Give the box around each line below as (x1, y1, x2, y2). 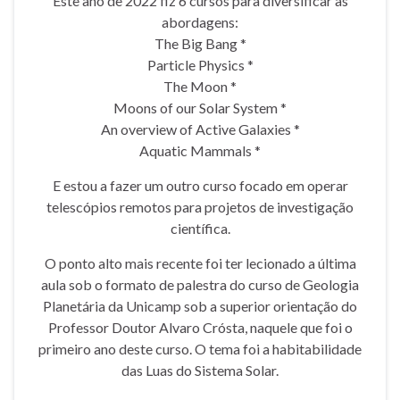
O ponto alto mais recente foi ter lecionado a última (44, 254, 356, 271)
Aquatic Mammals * (139, 141, 261, 159)
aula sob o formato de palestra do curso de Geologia (41, 275, 359, 293)
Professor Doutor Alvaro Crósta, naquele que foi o (47, 318, 353, 336)
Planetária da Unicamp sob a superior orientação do (43, 296, 357, 314)
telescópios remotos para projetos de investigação (46, 197, 354, 215)
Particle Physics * (146, 55, 254, 73)
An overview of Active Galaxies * (100, 120, 300, 137)
